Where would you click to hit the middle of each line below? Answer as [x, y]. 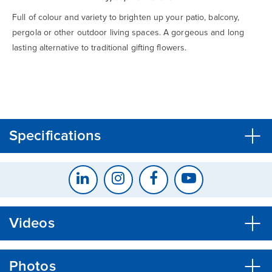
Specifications [55, 136]
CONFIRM [161, 63]
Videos [32, 223]
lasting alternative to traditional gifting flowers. [100, 48]
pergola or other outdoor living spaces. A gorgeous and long [128, 32]
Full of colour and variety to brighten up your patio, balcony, [126, 17]
